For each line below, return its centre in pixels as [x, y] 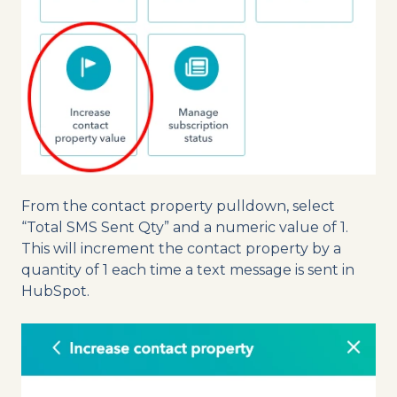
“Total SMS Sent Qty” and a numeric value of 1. [185, 228]
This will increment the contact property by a [181, 249]
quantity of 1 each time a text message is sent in [188, 270]
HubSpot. [55, 292]
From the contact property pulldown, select [178, 206]
